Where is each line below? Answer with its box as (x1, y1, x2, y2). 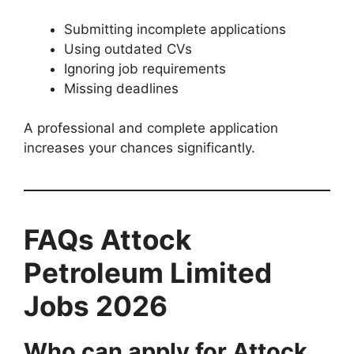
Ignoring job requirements (64, 60, 226, 77)
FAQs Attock (24, 223, 191, 257)
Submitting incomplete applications (64, 21, 286, 37)
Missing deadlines (64, 80, 179, 96)
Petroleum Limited (24, 256, 272, 290)
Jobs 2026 (24, 289, 168, 323)
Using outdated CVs (64, 40, 192, 57)
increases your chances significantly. (24, 140, 255, 156)
